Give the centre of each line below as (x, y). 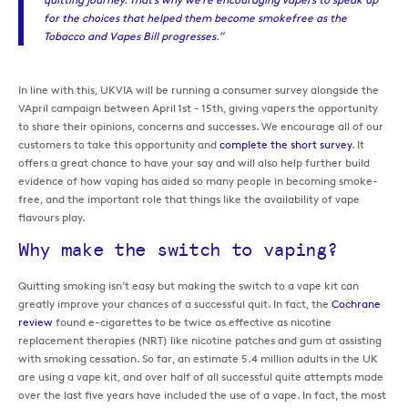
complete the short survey (286, 144)
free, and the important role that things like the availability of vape (189, 199)
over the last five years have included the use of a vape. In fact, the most (202, 394)
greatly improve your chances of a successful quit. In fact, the (175, 303)
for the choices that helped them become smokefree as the (195, 18)
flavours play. (52, 217)
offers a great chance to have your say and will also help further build (194, 162)
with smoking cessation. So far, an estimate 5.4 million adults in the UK (198, 358)
